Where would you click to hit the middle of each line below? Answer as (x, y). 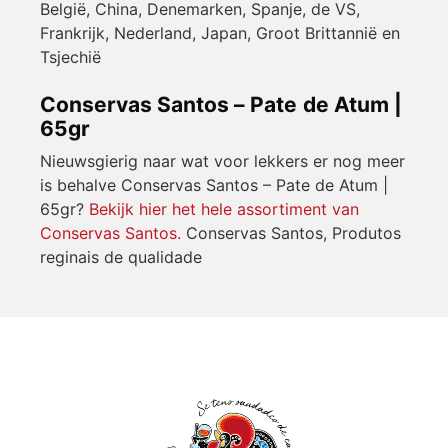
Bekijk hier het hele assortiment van (224, 209)
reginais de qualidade (121, 257)
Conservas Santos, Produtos (291, 233)
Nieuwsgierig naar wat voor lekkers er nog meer (222, 161)
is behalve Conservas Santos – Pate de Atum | (214, 185)
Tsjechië (70, 57)
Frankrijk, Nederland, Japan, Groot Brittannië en (220, 33)
